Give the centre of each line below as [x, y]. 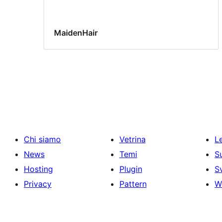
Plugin [131, 169]
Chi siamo [42, 139]
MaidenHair [76, 32]
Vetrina [132, 139]
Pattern [133, 184]
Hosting [38, 169]
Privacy [38, 184]
